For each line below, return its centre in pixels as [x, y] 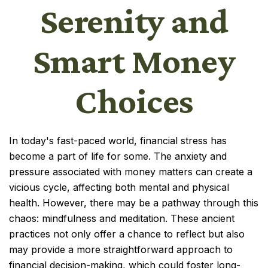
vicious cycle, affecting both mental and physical [119, 187]
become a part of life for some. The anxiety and [118, 156]
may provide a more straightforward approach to [121, 249]
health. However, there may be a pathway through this [134, 203]
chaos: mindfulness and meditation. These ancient [122, 218]
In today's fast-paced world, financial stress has [118, 141]
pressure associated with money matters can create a [131, 172]
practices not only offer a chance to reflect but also [127, 234]
